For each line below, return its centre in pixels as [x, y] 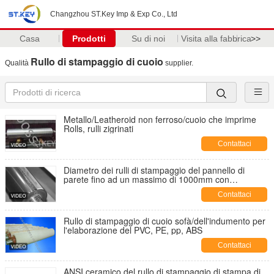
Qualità [18, 63]
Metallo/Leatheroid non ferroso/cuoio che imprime [160, 119]
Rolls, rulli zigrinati [98, 128]
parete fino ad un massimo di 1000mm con [146, 179]
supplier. [178, 63]
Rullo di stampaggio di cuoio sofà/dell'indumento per [165, 221]
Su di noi [148, 39]
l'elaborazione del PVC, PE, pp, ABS [133, 230]
